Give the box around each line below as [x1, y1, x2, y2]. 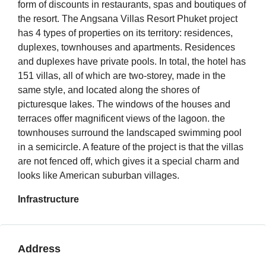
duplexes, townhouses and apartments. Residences [18, 42, 235, 52]
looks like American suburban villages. [18, 170, 179, 180]
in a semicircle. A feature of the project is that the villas [18, 142, 243, 152]
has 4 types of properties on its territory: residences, [18, 28, 233, 38]
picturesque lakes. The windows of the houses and [18, 99, 230, 109]
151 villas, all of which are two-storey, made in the [18, 71, 226, 81]
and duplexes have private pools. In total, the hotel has [18, 56, 246, 66]
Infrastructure [18, 194, 79, 204]
